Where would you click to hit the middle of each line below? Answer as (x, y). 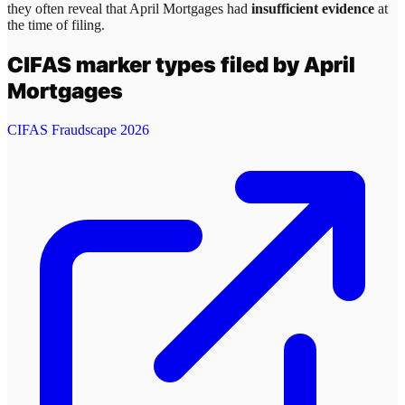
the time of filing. (56, 25)
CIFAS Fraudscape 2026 (78, 129)
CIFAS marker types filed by (155, 64)
